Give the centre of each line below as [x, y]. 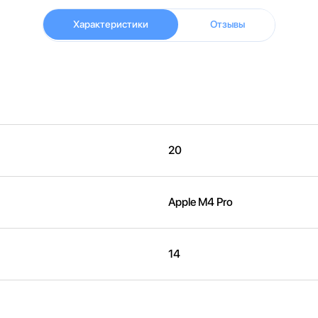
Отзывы [227, 24]
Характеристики [111, 24]
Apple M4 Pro [200, 202]
